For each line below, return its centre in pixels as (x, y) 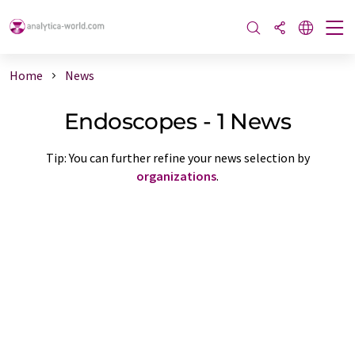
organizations (176, 176)
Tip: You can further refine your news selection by (177, 157)
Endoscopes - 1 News (177, 121)
